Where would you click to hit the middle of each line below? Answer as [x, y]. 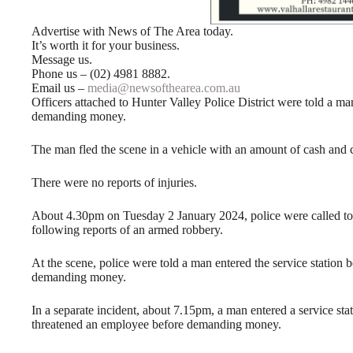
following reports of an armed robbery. [127, 229]
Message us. [62, 59]
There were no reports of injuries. [114, 182]
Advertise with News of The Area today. [132, 31]
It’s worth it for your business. [106, 45]
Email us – [59, 87]
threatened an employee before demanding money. [156, 324]
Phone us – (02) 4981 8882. [101, 73]
